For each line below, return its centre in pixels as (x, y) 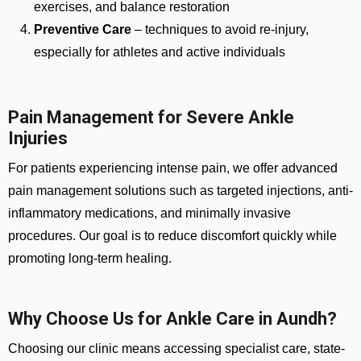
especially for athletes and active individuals (160, 52)
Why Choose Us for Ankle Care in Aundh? (172, 319)
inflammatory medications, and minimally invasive (149, 213)
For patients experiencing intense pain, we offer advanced (173, 168)
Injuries (38, 138)
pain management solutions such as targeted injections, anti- (180, 191)
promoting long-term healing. (90, 258)
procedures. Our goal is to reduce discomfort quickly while (172, 236)
